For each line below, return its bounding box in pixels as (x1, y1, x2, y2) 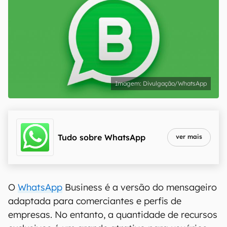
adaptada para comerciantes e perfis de (8, 195, 181, 207)
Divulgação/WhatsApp (143, 80, 207, 87)
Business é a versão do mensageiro (62, 181, 217, 193)
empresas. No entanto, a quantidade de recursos (8, 209, 217, 220)
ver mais (176, 133, 202, 140)
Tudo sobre (58, 132, 102, 142)
